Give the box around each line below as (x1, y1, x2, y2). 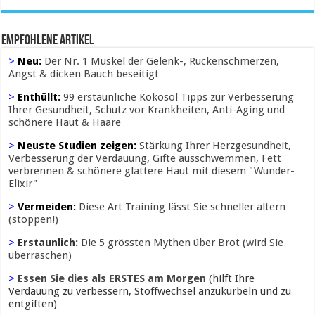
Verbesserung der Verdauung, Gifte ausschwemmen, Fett (8, 152, 282, 165)
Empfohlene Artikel (1, 34, 95, 49)
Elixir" (8, 177, 38, 191)
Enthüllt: (18, 91, 64, 104)
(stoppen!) (8, 213, 59, 226)
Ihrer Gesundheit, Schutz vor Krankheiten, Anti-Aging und (8, 103, 285, 117)
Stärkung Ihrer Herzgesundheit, (139, 139, 292, 153)
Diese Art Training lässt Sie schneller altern (79, 200, 286, 214)
